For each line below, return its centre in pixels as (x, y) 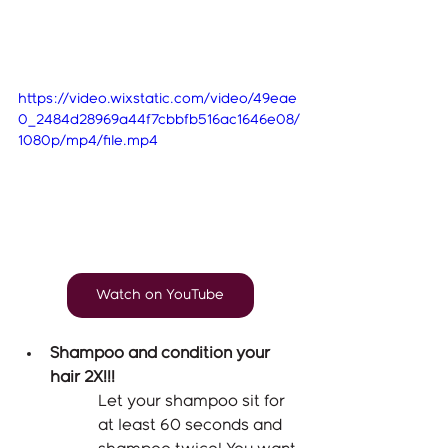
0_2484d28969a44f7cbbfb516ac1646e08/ (159, 120)
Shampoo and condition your (162, 354)
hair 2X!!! (84, 378)
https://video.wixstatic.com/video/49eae (157, 99)
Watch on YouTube (160, 295)
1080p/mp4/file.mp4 (88, 141)
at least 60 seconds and (192, 426)
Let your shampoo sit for (193, 402)
